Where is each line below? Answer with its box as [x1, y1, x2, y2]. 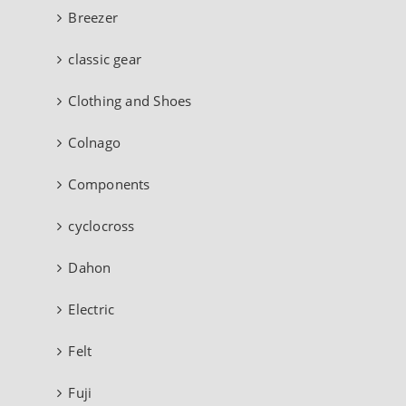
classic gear [68, 49, 142, 68]
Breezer [68, 7, 118, 26]
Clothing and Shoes [68, 91, 192, 110]
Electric [68, 299, 115, 318]
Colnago [68, 132, 121, 151]
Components [68, 174, 150, 193]
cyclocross [68, 216, 135, 235]
